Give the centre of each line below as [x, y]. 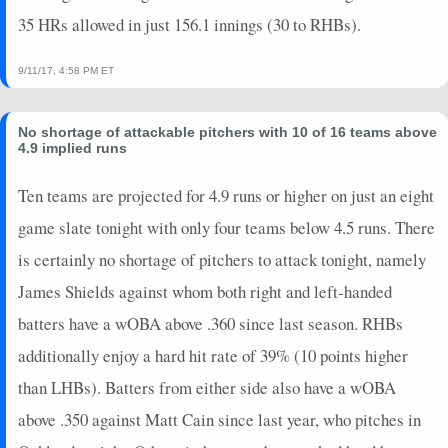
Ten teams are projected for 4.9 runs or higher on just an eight [226, 195]
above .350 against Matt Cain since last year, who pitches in [219, 419]
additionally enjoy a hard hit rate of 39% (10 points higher [213, 355]
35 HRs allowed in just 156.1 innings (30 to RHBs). [189, 24]
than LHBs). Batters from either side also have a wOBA [207, 387]
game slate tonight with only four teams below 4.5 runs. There [226, 227]
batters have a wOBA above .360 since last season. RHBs [210, 323]
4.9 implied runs [72, 147]
